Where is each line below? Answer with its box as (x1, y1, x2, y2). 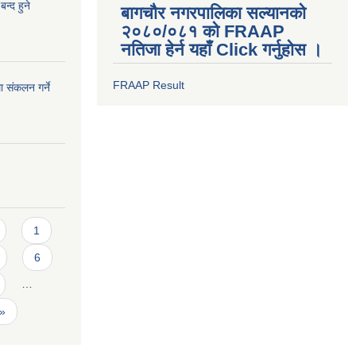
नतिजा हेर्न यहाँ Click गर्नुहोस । (121, 40, 323, 60)
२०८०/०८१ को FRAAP (121, 21, 284, 41)
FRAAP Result (113, 79, 184, 91)
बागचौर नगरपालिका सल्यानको (121, 3, 306, 23)
